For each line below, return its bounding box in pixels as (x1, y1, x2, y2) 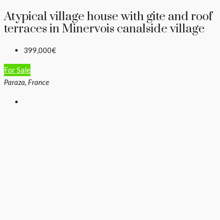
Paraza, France (4, 78, 49, 87)
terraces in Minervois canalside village (4, 21, 205, 36)
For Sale (4, 65, 30, 75)
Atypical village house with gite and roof (4, 9, 213, 24)
